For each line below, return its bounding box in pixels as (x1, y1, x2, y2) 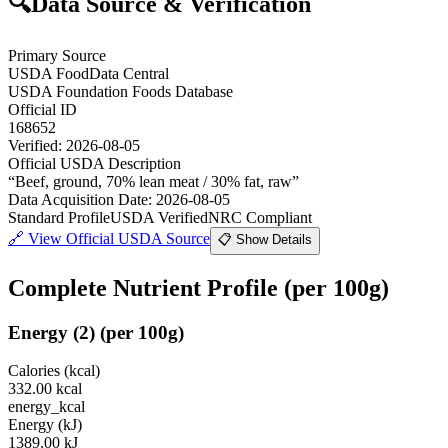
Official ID (8, 100, 77, 118)
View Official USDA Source (28, 229, 210, 247)
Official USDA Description (8, 154, 181, 172)
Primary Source (8, 46, 106, 64)
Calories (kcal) (8, 362, 100, 380)
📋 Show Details (218, 231, 312, 247)
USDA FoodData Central (8, 64, 169, 82)
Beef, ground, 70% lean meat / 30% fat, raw (15, 172, 292, 190)
